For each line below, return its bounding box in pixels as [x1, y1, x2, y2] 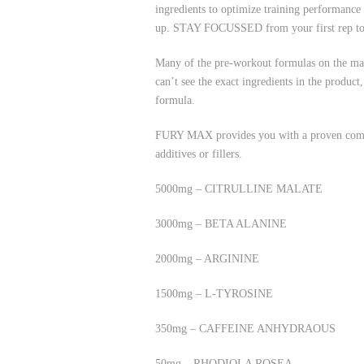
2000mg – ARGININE [155, 253, 259, 265]
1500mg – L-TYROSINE [155, 288, 273, 300]
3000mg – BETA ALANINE [155, 218, 287, 230]
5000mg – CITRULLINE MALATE [155, 183, 323, 195]
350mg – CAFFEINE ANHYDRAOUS [155, 323, 336, 335]
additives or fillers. [155, 148, 242, 160]
